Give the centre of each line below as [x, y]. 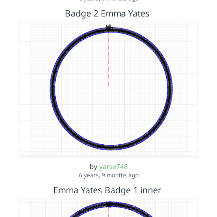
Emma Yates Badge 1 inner [107, 190]
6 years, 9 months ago [108, 175]
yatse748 [113, 166]
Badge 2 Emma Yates [107, 13]
